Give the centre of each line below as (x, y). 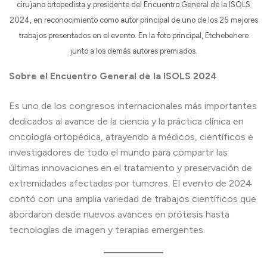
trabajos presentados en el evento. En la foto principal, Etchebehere (133, 35)
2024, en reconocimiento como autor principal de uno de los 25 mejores (133, 20)
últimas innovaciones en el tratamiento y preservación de (131, 167)
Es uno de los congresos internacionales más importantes (133, 105)
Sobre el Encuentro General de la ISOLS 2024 (113, 76)
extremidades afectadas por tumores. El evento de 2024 (131, 183)
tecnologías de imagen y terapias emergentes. (107, 229)
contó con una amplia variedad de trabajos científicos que (133, 198)
